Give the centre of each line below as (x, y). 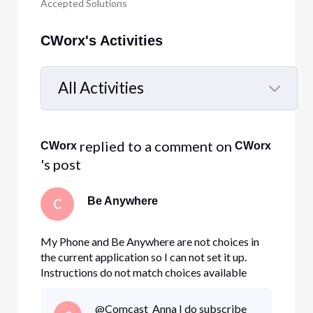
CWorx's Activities (101, 40)
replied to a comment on (157, 146)
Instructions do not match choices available (143, 272)
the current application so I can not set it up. (143, 256)
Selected (87, 117)
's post (60, 165)
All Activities (101, 88)
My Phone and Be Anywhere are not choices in (150, 241)
